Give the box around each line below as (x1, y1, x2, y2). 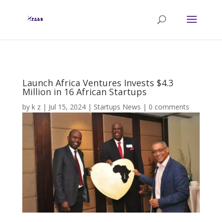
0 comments (148, 102, 189, 111)
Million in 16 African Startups (22, 86, 147, 98)
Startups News (93, 102, 141, 111)
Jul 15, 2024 (48, 102, 86, 111)
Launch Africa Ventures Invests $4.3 (22, 77, 173, 89)
